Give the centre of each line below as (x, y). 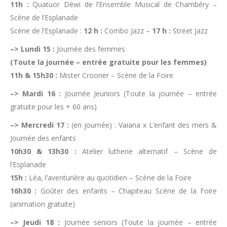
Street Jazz (189, 31)
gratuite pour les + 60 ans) (53, 107)
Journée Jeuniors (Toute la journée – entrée (139, 93)
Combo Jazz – (127, 31)
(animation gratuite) (43, 204)
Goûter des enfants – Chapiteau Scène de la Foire (127, 191)
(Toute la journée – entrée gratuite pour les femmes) (108, 62)
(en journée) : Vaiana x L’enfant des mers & (143, 125)
